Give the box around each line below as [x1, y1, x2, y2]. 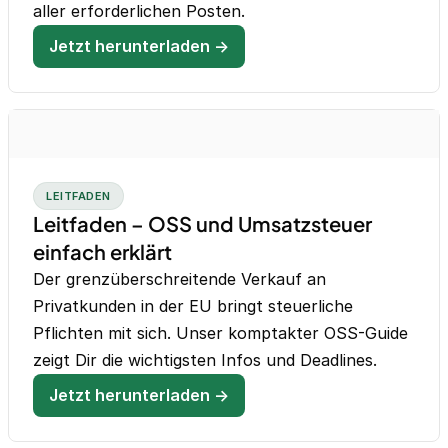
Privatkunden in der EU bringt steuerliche [33, 296, 353, 317]
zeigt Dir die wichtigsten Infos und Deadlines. [33, 350, 377, 371]
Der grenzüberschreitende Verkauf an [33, 269, 326, 290]
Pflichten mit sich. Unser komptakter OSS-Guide [33, 323, 408, 344]
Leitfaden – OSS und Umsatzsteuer [33, 211, 372, 237]
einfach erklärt [33, 239, 172, 265]
